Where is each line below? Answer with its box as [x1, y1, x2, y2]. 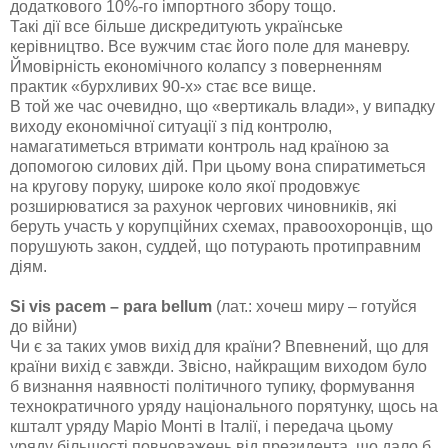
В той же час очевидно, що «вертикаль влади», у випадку [10, 98, 435, 116]
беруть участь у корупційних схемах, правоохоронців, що [10, 218, 433, 236]
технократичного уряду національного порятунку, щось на [10, 398, 438, 416]
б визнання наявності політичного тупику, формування [10, 378, 415, 396]
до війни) [10, 318, 77, 336]
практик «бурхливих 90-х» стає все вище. [10, 78, 316, 96]
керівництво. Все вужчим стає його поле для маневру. [10, 38, 410, 56]
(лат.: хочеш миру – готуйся [212, 298, 417, 316]
